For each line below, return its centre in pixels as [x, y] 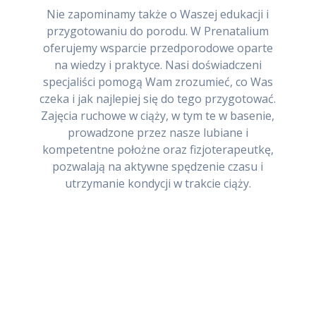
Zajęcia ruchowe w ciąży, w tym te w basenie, [158, 116]
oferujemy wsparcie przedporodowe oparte [158, 48]
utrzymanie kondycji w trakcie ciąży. [158, 184]
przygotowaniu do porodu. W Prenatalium [158, 31]
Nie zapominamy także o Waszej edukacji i [158, 14]
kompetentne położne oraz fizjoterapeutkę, [158, 150]
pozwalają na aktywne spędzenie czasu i [158, 167]
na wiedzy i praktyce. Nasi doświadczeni [158, 65]
